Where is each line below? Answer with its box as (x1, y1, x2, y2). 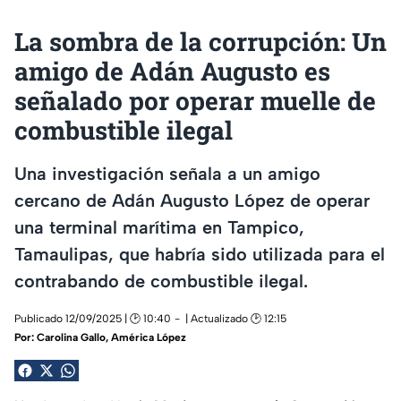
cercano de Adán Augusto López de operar (14, 189, 370, 211)
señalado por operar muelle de (14, 84, 376, 117)
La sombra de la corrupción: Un (14, 25, 387, 58)
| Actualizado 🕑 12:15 (185, 312, 286, 326)
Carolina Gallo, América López (37, 331, 186, 345)
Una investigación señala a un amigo (14, 162, 320, 184)
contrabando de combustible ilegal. (14, 269, 308, 292)
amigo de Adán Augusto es (14, 55, 330, 88)
